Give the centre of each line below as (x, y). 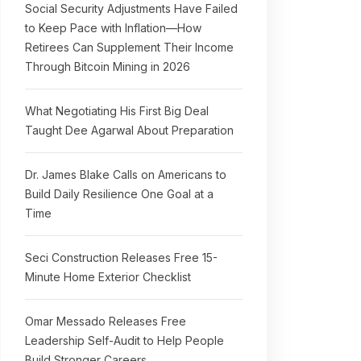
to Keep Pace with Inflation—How (113, 28)
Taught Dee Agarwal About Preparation (129, 130)
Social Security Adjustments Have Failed (131, 8)
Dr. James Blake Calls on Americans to (126, 174)
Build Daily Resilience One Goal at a (119, 194)
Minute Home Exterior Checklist (108, 277)
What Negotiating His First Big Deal (117, 111)
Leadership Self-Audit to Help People (124, 340)
